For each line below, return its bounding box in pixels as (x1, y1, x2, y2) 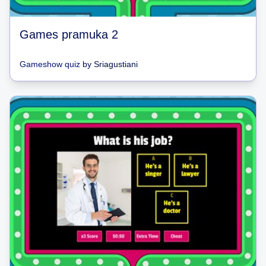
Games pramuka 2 (20, 28, 118, 41)
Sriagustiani (94, 59, 138, 69)
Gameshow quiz (20, 59, 80, 69)
